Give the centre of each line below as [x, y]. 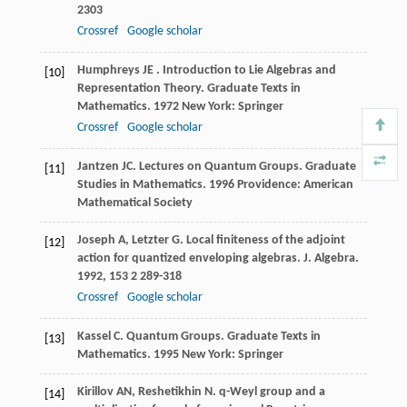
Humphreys [108, 71]
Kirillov [95, 392]
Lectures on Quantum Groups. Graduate [247, 167]
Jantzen [98, 167]
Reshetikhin [169, 392]
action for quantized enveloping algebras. [190, 259]
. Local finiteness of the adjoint [262, 241]
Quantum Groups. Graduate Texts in [223, 337]
